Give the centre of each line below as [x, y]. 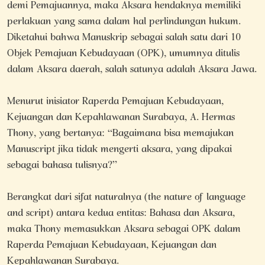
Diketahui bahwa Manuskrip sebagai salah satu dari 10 [124, 38]
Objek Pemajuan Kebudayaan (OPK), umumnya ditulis [123, 54]
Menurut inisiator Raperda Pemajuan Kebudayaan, [115, 102]
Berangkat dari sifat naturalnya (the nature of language [126, 198]
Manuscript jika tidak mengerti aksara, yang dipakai [119, 150]
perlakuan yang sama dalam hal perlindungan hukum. [124, 22]
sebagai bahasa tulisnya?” [62, 166]
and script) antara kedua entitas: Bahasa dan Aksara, [121, 214]
